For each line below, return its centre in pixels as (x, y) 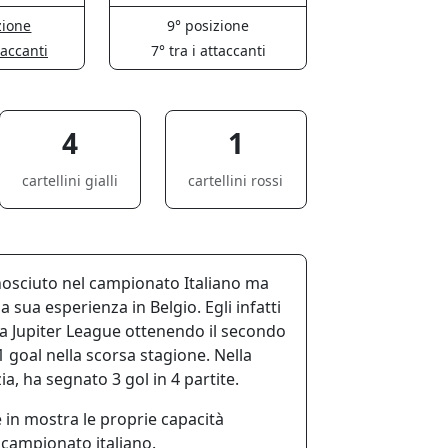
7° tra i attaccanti (208, 50)
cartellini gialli (69, 180)
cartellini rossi (236, 180)
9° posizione (208, 25)
